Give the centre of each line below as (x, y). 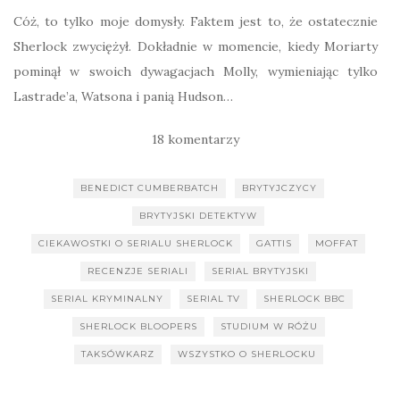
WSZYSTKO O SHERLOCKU (246, 354)
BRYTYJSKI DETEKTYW (198, 216)
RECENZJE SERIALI (138, 271)
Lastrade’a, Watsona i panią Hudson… (123, 96)
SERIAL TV (213, 299)
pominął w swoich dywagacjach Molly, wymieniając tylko (196, 71)
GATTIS (274, 243)
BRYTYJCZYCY (279, 188)
